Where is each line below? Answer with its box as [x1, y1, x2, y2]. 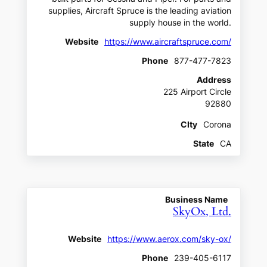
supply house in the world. [129, 17, 232, 27]
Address [197, 74, 232, 85]
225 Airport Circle [163, 86, 232, 97]
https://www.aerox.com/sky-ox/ [107, 234, 232, 244]
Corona [203, 119, 232, 129]
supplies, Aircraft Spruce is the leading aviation [48, 5, 232, 15]
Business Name [165, 194, 228, 204]
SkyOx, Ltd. [173, 204, 232, 219]
